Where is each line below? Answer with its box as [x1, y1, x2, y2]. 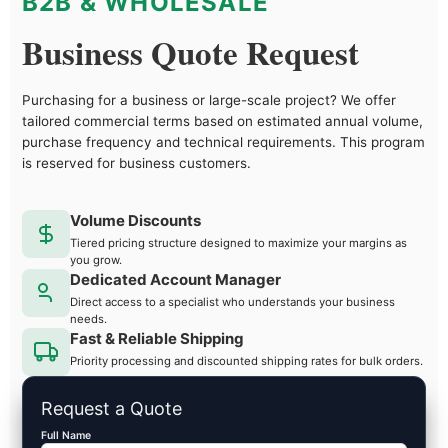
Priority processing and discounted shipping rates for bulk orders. [70, 353, 423, 368]
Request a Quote [41, 397, 182, 419]
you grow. [70, 252, 122, 267]
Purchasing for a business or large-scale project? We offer [22, 91, 396, 108]
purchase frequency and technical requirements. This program [22, 133, 425, 150]
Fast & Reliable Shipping [70, 328, 244, 348]
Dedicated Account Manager [70, 269, 281, 289]
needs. [70, 311, 107, 326]
